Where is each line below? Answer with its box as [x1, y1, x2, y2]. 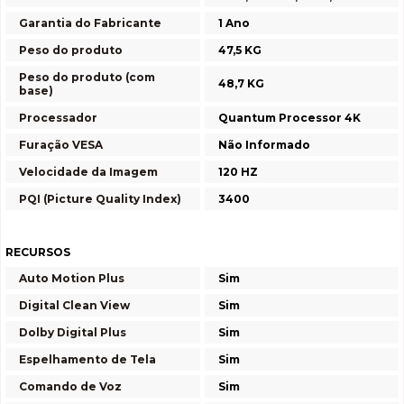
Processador [19, 111, 97, 124]
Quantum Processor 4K [218, 111, 361, 124]
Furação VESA [19, 138, 103, 151]
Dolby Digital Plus [19, 326, 126, 339]
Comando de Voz [19, 380, 122, 393]
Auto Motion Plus [19, 271, 124, 285]
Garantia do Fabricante [19, 16, 161, 30]
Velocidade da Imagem [19, 165, 158, 179]
